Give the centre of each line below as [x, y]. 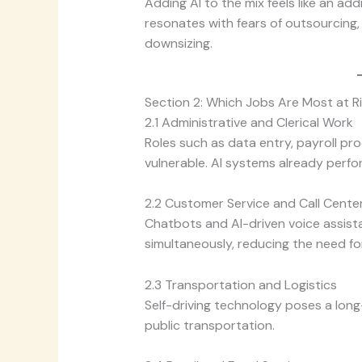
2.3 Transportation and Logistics [240, 284]
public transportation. [209, 325]
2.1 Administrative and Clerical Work [248, 122]
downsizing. [178, 43]
